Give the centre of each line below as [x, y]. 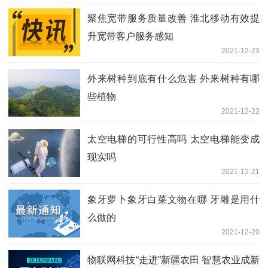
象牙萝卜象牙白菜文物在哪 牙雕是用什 [173, 199]
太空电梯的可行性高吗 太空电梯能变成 [173, 139]
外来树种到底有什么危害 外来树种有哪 [173, 78]
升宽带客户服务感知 [130, 36]
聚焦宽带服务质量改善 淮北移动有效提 [173, 18]
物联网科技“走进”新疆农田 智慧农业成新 [173, 260]
